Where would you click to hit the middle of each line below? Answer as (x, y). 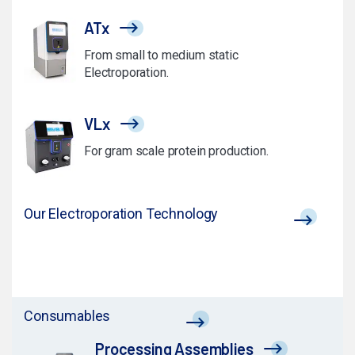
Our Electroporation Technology (121, 213)
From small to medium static (161, 55)
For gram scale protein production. (176, 151)
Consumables (67, 315)
